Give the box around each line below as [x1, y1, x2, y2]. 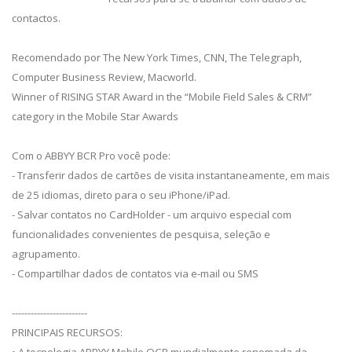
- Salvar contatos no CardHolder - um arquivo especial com [12, 207, 291, 222]
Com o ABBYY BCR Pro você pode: [12, 148, 170, 163]
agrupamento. [12, 247, 80, 262]
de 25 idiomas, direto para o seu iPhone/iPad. [12, 188, 230, 203]
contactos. [12, 11, 60, 26]
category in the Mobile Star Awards [12, 109, 178, 124]
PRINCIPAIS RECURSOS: [12, 325, 123, 340]
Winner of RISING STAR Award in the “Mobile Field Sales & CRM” [12, 90, 312, 104]
